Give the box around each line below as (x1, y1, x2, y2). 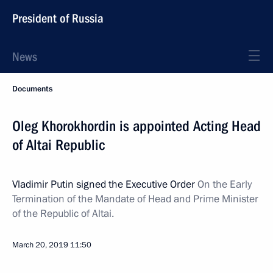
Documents (12, 83, 52, 94)
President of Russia (12, 11, 104, 26)
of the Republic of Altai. (12, 207, 114, 221)
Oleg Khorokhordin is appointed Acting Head (12, 118, 261, 135)
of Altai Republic (12, 136, 105, 154)
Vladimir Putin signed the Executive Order (12, 177, 197, 191)
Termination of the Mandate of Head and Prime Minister (12, 192, 258, 206)
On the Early (197, 177, 252, 191)
